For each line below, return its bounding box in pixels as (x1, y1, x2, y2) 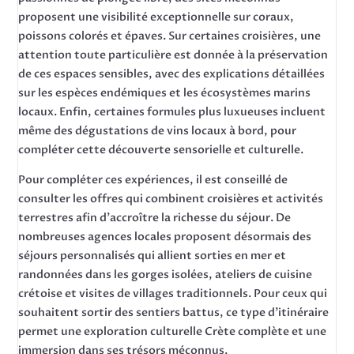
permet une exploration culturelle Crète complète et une (18, 324, 327, 339)
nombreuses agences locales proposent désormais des (18, 229, 312, 244)
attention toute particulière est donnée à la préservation (18, 47, 329, 62)
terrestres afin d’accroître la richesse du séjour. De (18, 210, 292, 225)
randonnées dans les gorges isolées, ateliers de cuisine (18, 267, 313, 282)
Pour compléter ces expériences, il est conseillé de (18, 172, 288, 187)
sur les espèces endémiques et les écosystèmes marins (18, 85, 311, 100)
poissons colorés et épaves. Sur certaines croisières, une (18, 28, 322, 43)
